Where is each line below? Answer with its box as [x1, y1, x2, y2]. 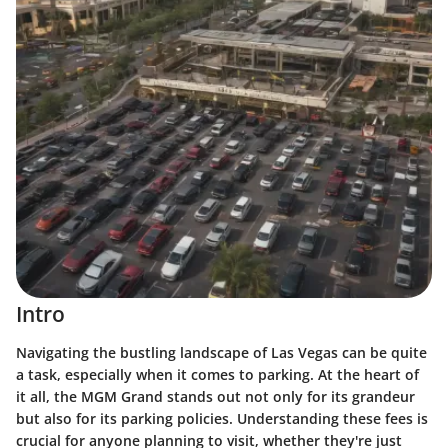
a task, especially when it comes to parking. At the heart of [16, 364, 419, 384]
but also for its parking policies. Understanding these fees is [16, 408, 428, 428]
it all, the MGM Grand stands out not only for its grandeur [16, 386, 415, 406]
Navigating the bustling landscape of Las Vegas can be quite [16, 342, 427, 362]
